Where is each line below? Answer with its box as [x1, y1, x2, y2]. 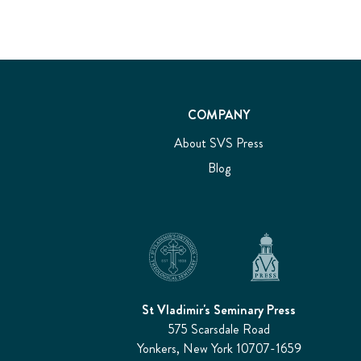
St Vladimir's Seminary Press [142, 301, 297, 319]
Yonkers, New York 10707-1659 [136, 339, 301, 358]
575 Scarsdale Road [168, 320, 270, 338]
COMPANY [187, 106, 251, 124]
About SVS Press [174, 134, 264, 152]
